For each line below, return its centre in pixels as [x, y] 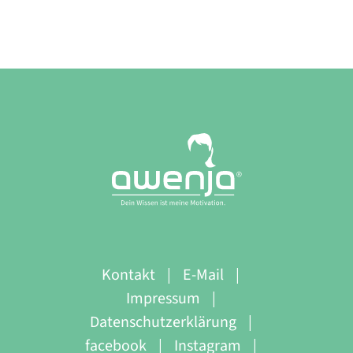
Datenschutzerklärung [163, 323]
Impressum [163, 299]
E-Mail [203, 275]
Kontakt [128, 275]
